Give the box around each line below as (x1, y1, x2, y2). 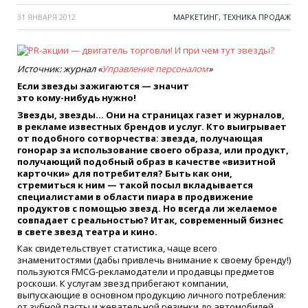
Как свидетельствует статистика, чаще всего (17, 242, 217, 255)
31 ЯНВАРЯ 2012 (17, 12, 76, 22)
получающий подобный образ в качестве (17, 155, 220, 168)
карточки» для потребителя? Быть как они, (17, 166, 232, 179)
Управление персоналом (102, 63, 208, 75)
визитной (228, 155, 276, 168)
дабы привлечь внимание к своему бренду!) (96, 254, 291, 267)
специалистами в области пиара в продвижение (17, 190, 253, 203)
